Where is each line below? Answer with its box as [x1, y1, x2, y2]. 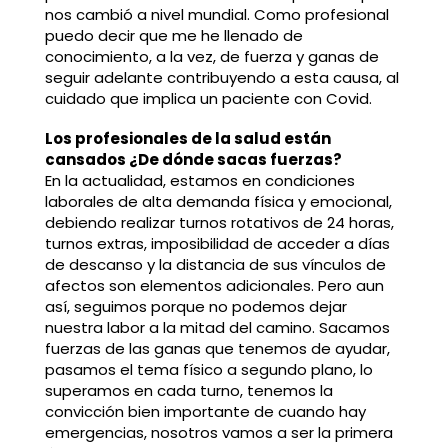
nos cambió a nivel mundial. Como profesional [44, 4, 389, 26]
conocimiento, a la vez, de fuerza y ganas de [44, 46, 379, 68]
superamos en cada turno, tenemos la [44, 380, 333, 402]
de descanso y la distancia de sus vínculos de [44, 254, 386, 276]
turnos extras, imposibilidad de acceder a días [44, 233, 390, 255]
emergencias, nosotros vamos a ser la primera [44, 422, 393, 444]
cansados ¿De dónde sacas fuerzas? [44, 149, 342, 171]
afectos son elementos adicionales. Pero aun [44, 275, 384, 297]
